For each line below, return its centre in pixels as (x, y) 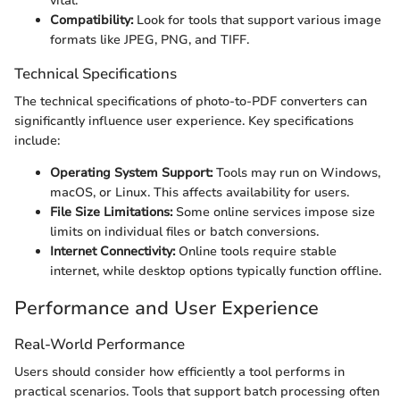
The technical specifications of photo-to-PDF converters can (191, 102)
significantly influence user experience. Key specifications (184, 121)
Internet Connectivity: (112, 252)
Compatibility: (92, 21)
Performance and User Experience (167, 308)
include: (37, 141)
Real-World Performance (100, 344)
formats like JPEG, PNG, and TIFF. (150, 40)
